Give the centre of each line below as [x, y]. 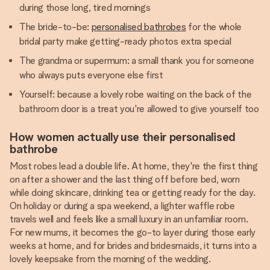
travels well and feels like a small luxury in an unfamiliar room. [129, 219]
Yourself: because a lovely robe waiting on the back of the [136, 94]
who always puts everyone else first [91, 75]
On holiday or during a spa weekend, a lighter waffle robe [122, 206]
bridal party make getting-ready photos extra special [125, 41]
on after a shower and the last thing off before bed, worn [125, 179]
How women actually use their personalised [123, 137]
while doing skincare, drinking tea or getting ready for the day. [133, 193]
